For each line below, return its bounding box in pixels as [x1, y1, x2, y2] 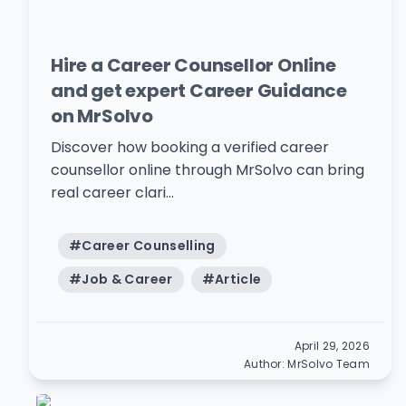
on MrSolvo [51, 103, 154, 129]
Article [214, 270, 262, 288]
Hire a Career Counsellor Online [51, 53, 336, 78]
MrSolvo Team [287, 356, 370, 372]
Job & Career [82, 270, 173, 288]
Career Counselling [82, 237, 216, 255]
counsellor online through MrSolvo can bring [51, 159, 364, 180]
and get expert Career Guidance [51, 78, 347, 103]
